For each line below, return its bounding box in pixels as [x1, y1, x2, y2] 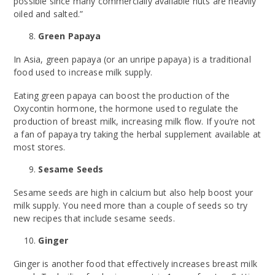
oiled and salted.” [14, 7, 83, 20]
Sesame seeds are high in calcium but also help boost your [14, 186, 254, 198]
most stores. [14, 141, 66, 153]
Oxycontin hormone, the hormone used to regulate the [14, 102, 239, 114]
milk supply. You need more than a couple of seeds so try [14, 199, 248, 211]
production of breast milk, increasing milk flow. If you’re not [14, 115, 256, 127]
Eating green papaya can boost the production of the [14, 89, 230, 101]
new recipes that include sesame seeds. [14, 212, 175, 224]
